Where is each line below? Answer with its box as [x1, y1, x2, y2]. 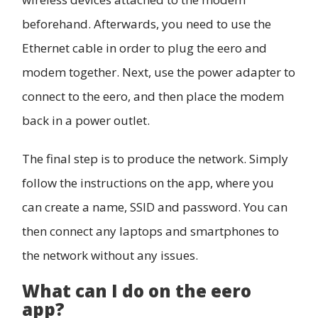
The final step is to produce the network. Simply [22, 150, 288, 167]
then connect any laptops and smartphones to [22, 222, 279, 239]
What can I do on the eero [22, 279, 251, 303]
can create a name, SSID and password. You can [22, 198, 287, 215]
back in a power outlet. [22, 111, 150, 128]
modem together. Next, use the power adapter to [22, 63, 295, 80]
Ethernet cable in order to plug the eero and [22, 39, 267, 56]
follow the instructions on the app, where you [22, 174, 274, 191]
